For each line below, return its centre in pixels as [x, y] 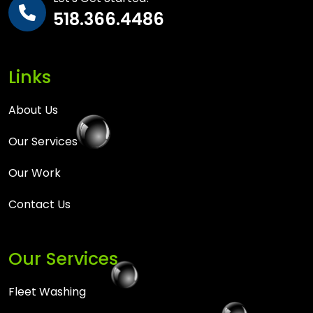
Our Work [35, 173]
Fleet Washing [47, 291]
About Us [33, 110]
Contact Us [39, 204]
